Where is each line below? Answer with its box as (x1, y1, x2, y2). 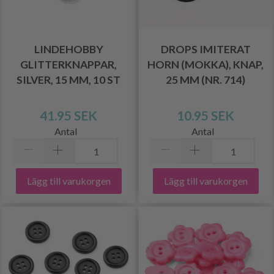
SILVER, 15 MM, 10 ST (17, 73, 120, 86)
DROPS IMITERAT (160, 42, 251, 56)
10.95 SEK (177, 107, 234, 123)
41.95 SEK (40, 107, 97, 123)
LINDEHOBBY (34, 42, 103, 56)
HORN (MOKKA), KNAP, (147, 57, 264, 71)
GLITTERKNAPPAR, (20, 57, 117, 71)
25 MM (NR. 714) (166, 73, 245, 86)
